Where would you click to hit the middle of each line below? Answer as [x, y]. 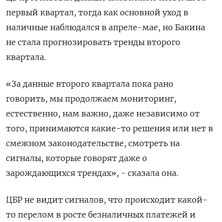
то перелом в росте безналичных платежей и [101, 215]
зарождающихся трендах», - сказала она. [92, 173]
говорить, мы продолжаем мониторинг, [91, 99]
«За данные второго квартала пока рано [90, 84]
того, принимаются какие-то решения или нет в [110, 128]
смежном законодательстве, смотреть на [93, 143]
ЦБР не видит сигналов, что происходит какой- [107, 200]
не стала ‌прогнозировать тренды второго [93, 42]
